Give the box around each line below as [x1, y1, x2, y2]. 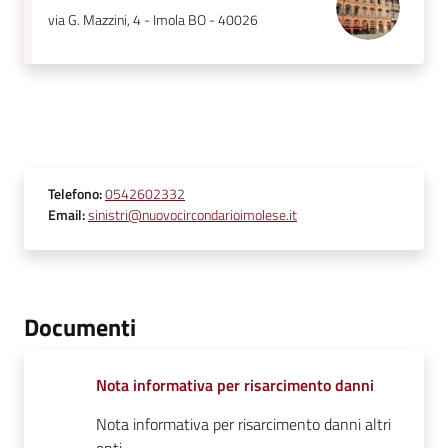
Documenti [24, 308, 136, 345]
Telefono [48, 182, 99, 205]
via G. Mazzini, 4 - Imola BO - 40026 [48, 9, 258, 32]
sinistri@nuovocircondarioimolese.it [88, 203, 297, 226]
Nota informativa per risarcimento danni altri [96, 411, 391, 436]
